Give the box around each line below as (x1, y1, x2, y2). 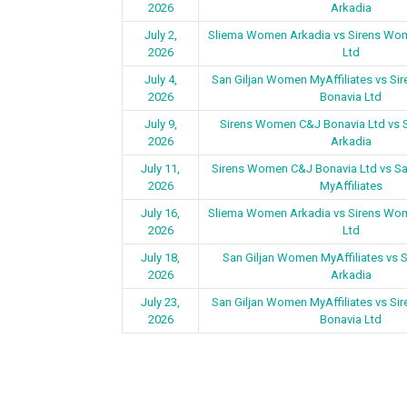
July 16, (141, 206, 181, 220)
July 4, (144, 73, 177, 86)
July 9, (144, 117, 177, 131)
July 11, (141, 162, 181, 175)
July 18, (141, 251, 181, 264)
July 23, (141, 295, 181, 309)
